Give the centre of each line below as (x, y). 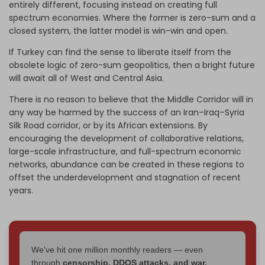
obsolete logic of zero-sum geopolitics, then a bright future (132, 65)
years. (21, 190)
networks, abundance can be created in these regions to (127, 164)
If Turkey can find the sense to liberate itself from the (120, 52)
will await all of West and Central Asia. (86, 78)
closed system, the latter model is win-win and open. (118, 30)
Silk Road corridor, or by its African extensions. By (108, 125)
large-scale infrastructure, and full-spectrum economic (125, 151)
